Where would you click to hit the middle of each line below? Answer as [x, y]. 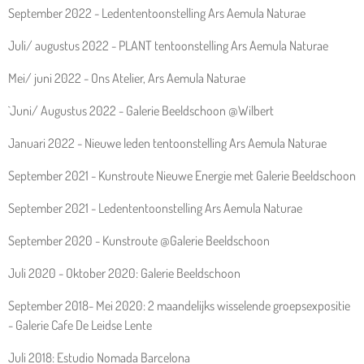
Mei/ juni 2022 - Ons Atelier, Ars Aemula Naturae [127, 78]
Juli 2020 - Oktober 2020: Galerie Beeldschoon [124, 273]
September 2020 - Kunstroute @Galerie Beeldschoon [139, 240]
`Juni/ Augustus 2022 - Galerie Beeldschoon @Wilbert [141, 110]
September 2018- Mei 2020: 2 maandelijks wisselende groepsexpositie [179, 305]
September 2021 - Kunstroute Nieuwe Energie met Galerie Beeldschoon [182, 175]
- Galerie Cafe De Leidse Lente [80, 325]
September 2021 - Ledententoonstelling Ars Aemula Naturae [155, 208]
